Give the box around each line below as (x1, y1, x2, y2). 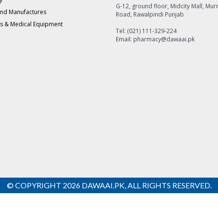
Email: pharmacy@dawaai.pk (116, 35, 195, 43)
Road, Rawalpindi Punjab (116, 10, 184, 18)
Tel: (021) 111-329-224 (116, 27, 177, 35)
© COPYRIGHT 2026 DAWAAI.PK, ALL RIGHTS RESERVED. (6, 180, 212, 190)
